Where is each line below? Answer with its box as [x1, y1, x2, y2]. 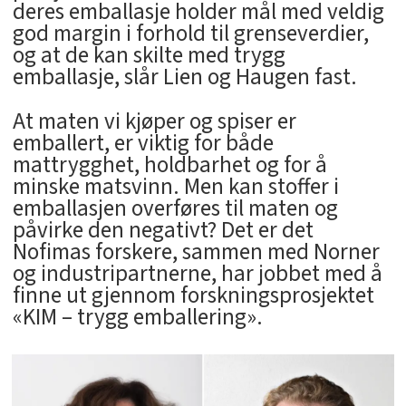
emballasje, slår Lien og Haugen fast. [12, 60, 357, 93]
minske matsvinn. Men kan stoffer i [12, 169, 339, 203]
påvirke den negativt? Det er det [12, 213, 314, 246]
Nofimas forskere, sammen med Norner [12, 235, 380, 268]
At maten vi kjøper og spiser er [12, 104, 296, 138]
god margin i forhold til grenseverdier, [12, 16, 369, 50]
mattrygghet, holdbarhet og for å [12, 148, 327, 181]
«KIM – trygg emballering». [12, 300, 263, 333]
